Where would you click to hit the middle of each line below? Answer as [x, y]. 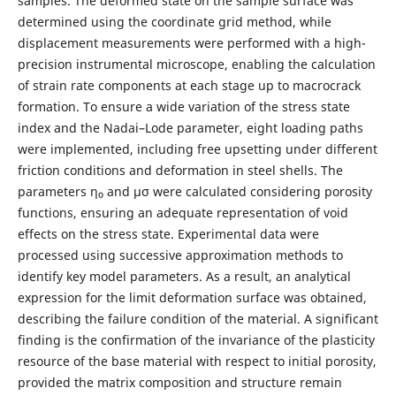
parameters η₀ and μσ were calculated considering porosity [194, 191]
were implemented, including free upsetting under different [197, 148]
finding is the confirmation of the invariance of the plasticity [196, 339]
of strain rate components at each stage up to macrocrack [189, 85]
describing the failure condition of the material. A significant [198, 318]
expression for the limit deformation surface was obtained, [192, 297]
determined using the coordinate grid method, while [174, 21]
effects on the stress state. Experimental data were [168, 233]
